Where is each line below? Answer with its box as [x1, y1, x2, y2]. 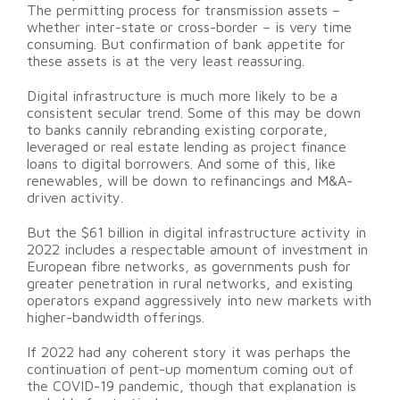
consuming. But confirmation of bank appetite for [27, 36, 346, 53]
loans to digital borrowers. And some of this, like [27, 155, 336, 172]
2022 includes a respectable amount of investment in [27, 241, 368, 258]
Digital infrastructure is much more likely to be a [27, 87, 337, 104]
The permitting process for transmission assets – [27, 2, 340, 19]
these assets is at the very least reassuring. [27, 53, 304, 70]
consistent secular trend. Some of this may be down [27, 104, 361, 121]
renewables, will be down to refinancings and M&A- [27, 172, 353, 189]
